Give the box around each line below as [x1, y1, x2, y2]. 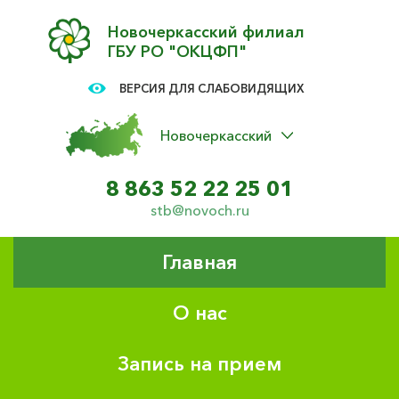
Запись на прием [118, 352, 281, 376]
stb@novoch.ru [150, 201, 249, 219]
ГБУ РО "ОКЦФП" [108, 42, 247, 61]
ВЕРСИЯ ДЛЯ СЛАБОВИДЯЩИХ [119, 81, 305, 95]
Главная [162, 250, 237, 274]
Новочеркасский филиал [108, 22, 305, 42]
